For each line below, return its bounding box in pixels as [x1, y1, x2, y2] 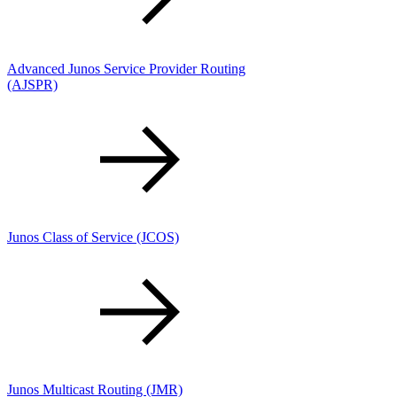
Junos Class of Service [7, 230, 136, 245]
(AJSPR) [7, 77, 58, 93]
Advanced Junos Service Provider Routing [7, 61, 245, 77]
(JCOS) [136, 230, 179, 245]
